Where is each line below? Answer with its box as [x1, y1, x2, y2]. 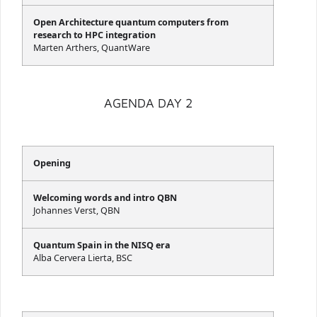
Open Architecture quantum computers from [33, 16, 229, 29]
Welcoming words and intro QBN [33, 192, 177, 204]
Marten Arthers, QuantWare [33, 42, 150, 54]
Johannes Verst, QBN [33, 204, 120, 217]
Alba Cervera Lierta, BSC [33, 252, 132, 265]
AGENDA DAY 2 [103, 96, 192, 111]
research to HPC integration [33, 29, 156, 42]
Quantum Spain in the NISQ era [33, 239, 171, 252]
